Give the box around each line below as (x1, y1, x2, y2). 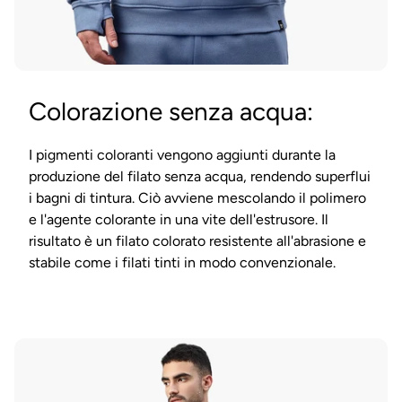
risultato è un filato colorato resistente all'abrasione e (29, 232, 366, 249)
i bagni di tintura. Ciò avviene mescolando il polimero (29, 188, 366, 206)
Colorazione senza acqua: (29, 95, 313, 127)
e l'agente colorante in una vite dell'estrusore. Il (29, 210, 328, 228)
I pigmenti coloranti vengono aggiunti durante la (29, 145, 336, 163)
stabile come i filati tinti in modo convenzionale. (29, 253, 336, 271)
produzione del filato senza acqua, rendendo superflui (29, 167, 371, 185)
